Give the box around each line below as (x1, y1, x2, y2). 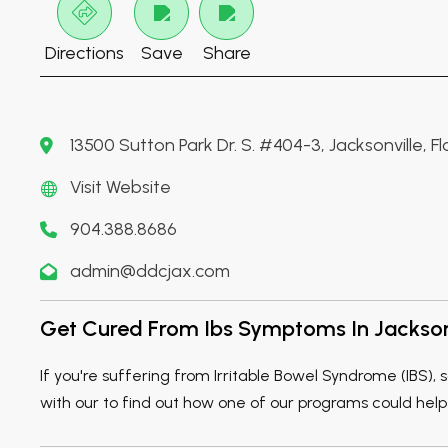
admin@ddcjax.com (70, 260, 230, 282)
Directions (45, 42, 124, 64)
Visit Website (70, 176, 171, 198)
